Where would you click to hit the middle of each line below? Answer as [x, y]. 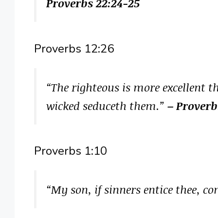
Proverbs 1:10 [70, 151]
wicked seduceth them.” [107, 105]
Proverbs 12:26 [74, 48]
